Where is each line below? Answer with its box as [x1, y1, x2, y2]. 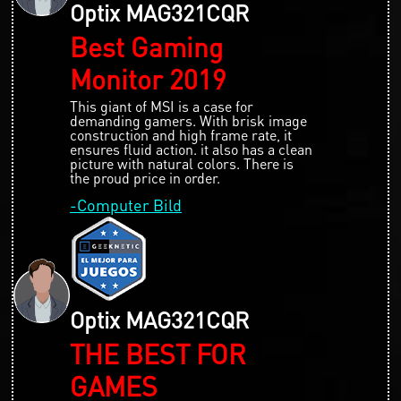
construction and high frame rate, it [70, 124, 292, 144]
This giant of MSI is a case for [70, 96, 253, 115]
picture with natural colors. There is [70, 153, 294, 173]
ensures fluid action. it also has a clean [70, 139, 312, 158]
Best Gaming [70, 29, 223, 64]
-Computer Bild [70, 193, 182, 215]
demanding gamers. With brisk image [70, 110, 307, 130]
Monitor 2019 [70, 61, 226, 96]
